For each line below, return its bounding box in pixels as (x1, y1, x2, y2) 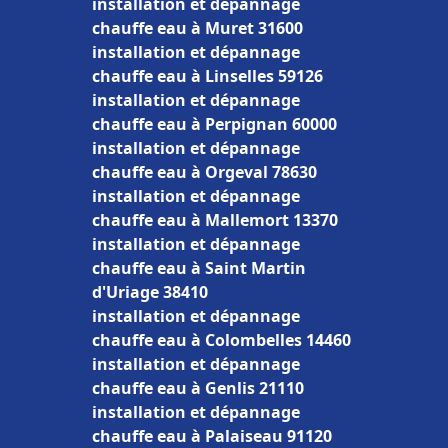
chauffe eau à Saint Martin (92, 257, 306, 279)
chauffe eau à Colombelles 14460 (92, 329, 351, 351)
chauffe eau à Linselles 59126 (92, 65, 323, 87)
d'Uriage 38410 (92, 281, 208, 303)
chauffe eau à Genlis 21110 (92, 377, 304, 399)
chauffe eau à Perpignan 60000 (92, 113, 337, 135)
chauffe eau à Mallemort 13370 (92, 209, 338, 231)
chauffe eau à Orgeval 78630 (92, 161, 317, 183)
